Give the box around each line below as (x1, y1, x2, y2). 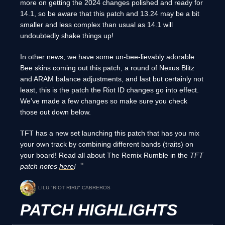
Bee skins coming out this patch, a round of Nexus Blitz (20, 64, 194, 72)
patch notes (20, 162, 59, 170)
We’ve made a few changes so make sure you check (20, 97, 187, 105)
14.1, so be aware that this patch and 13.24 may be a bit (20, 10, 199, 18)
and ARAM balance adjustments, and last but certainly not (20, 75, 203, 83)
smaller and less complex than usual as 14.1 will (20, 21, 173, 29)
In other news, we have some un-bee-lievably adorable (20, 53, 194, 61)
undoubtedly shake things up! (20, 32, 114, 40)
